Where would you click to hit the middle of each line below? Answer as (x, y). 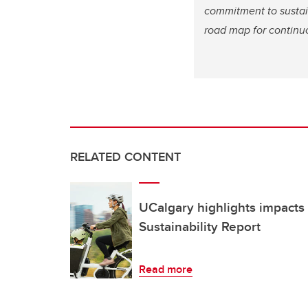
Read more (166, 269)
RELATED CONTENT (125, 157)
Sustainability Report (200, 226)
